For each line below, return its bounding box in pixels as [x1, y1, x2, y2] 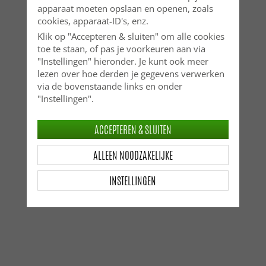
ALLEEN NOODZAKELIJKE [93, 147, 173, 163]
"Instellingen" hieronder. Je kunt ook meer [37, 55, 208, 67]
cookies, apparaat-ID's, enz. [37, 14, 148, 27]
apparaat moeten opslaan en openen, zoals [37, 2, 213, 14]
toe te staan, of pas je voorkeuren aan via [37, 42, 205, 55]
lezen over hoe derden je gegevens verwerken [37, 67, 224, 80]
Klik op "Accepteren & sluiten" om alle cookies [37, 30, 224, 42]
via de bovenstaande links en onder [37, 80, 182, 92]
